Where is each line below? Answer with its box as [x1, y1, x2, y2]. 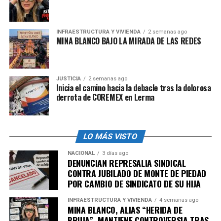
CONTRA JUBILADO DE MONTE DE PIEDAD [67, 167, 206, 180]
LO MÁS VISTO [82, 132, 139, 142]
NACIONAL [67, 150, 95, 157]
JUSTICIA [56, 75, 81, 82]
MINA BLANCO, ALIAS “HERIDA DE [67, 203, 183, 217]
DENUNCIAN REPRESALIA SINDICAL [67, 156, 186, 170]
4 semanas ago [159, 197, 198, 204]
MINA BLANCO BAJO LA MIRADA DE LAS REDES [56, 35, 202, 47]
